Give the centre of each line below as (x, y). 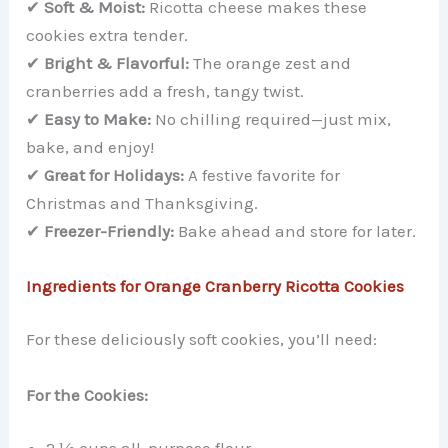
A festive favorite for (262, 174)
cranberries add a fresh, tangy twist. (165, 90)
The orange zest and (270, 62)
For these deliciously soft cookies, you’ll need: (202, 339)
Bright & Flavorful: (117, 62)
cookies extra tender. (107, 34)
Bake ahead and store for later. (295, 230)
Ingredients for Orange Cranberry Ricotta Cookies (215, 285)
